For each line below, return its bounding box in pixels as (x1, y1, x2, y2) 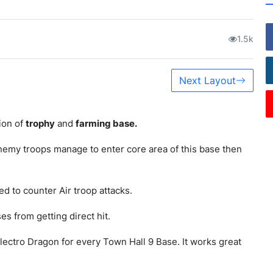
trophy (26, 117, 55, 129)
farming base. (76, 117, 137, 129)
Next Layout (179, 74, 236, 87)
